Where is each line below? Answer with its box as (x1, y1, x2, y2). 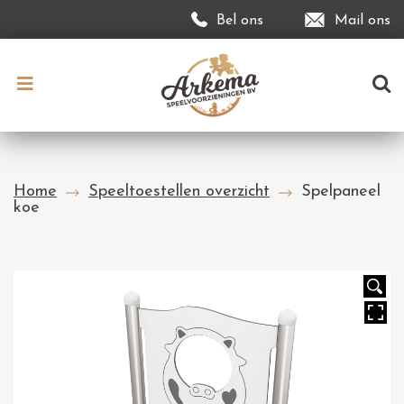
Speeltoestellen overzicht (88, 183, 270, 200)
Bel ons (216, 13, 263, 28)
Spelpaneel (301, 183, 381, 200)
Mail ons (335, 13, 390, 28)
